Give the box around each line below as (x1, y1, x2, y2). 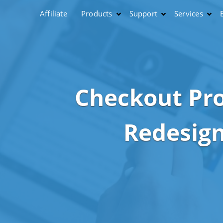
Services (174, 8, 203, 18)
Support (129, 8, 158, 18)
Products (81, 8, 112, 18)
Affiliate (40, 8, 67, 18)
